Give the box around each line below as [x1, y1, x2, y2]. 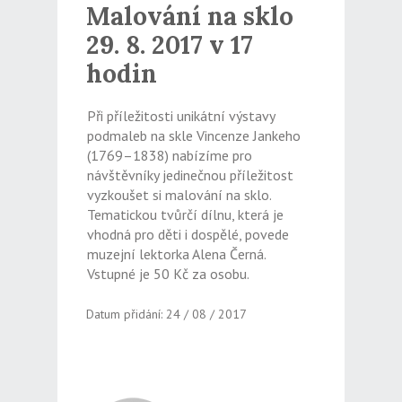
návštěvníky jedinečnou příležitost [86, 166, 293, 185]
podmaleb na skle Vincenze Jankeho [86, 127, 301, 145]
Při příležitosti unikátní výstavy [86, 107, 275, 126]
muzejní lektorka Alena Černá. [86, 245, 266, 264]
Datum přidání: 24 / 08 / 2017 [85, 306, 247, 323]
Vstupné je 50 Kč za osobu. [86, 265, 249, 284]
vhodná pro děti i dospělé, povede [86, 225, 289, 244]
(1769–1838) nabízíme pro [86, 146, 252, 165]
